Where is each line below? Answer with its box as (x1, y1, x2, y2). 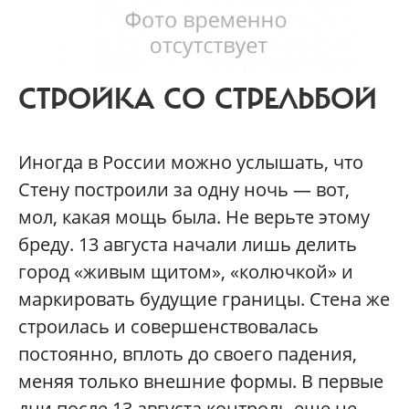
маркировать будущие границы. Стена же (18, 286, 390, 311)
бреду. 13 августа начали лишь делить (18, 231, 357, 257)
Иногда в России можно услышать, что (18, 149, 363, 174)
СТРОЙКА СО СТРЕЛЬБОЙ (18, 80, 377, 118)
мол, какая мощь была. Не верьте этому (18, 204, 370, 229)
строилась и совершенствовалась (18, 313, 319, 339)
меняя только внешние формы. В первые (18, 368, 383, 393)
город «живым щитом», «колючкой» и (18, 258, 353, 284)
